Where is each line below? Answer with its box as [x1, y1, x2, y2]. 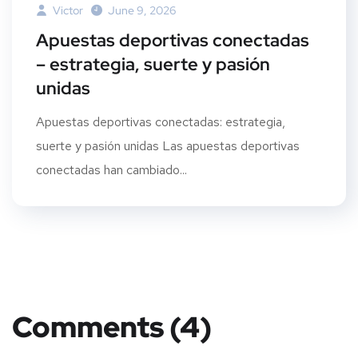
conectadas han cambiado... [36, 161, 187, 178]
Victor [50, 2, 83, 18]
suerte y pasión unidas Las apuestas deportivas [36, 137, 300, 154]
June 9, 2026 [108, 2, 176, 18]
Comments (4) [12, 307, 212, 346]
